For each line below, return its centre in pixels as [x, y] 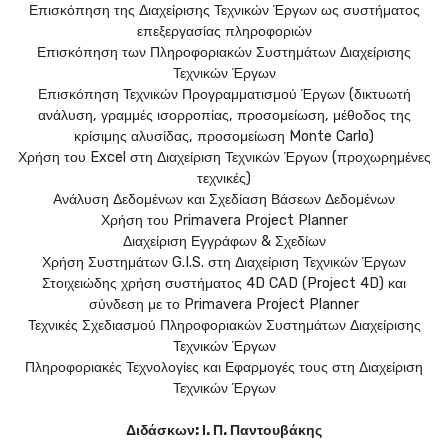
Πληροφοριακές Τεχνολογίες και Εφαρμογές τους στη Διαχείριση [224, 368]
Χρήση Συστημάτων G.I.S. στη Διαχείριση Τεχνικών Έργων [224, 263]
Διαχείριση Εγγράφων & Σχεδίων [224, 242]
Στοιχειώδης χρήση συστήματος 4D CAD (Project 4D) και [224, 284]
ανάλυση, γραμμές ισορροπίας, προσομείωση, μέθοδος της [224, 116]
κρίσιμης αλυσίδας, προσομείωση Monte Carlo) [224, 137]
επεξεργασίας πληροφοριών [224, 32]
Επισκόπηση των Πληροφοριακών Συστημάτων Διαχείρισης [224, 53]
